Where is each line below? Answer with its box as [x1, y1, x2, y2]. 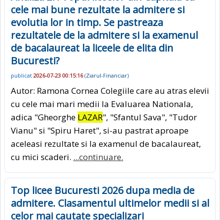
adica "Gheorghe [11, 111, 78, 123]
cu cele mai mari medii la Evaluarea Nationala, [11, 98, 193, 110]
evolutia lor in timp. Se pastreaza [11, 16, 163, 29]
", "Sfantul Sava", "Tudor [103, 111, 197, 123]
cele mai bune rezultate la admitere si [11, 3, 185, 17]
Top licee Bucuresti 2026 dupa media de [11, 183, 194, 197]
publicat [11, 72, 33, 80]
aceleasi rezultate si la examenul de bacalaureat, [11, 137, 201, 149]
